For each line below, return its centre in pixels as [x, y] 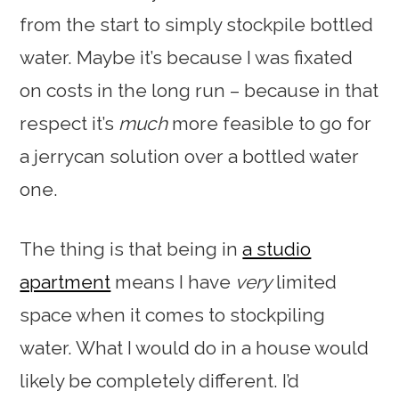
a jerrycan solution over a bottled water [190, 156]
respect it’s [69, 123]
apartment [65, 281]
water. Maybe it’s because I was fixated [187, 57]
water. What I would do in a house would [195, 347]
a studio [277, 248]
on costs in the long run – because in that [199, 90]
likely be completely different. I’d [160, 380]
